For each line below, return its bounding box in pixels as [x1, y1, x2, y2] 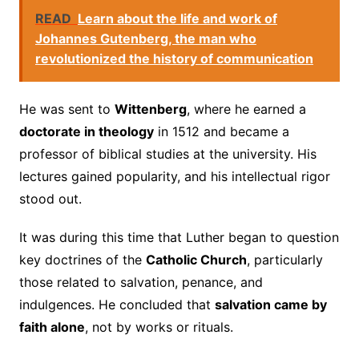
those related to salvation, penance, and [18, 274, 263, 291]
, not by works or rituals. [84, 319, 233, 336]
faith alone [18, 319, 85, 336]
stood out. [18, 191, 82, 208]
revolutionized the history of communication [34, 50, 313, 67]
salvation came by [214, 296, 327, 313]
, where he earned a [186, 101, 306, 118]
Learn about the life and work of [77, 10, 277, 27]
